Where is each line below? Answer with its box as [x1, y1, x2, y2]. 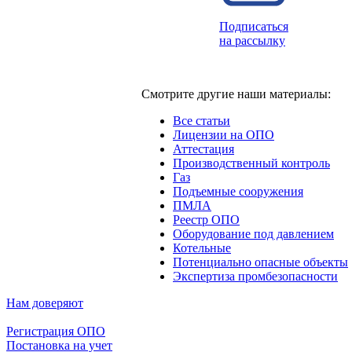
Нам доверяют [6, 296, 83, 310]
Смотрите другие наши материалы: [141, 86, 331, 101]
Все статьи [173, 113, 230, 127]
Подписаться [219, 19, 288, 33]
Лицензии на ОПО [173, 127, 274, 141]
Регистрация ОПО [6, 324, 105, 338]
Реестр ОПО [173, 212, 240, 226]
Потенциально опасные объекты [173, 255, 348, 269]
